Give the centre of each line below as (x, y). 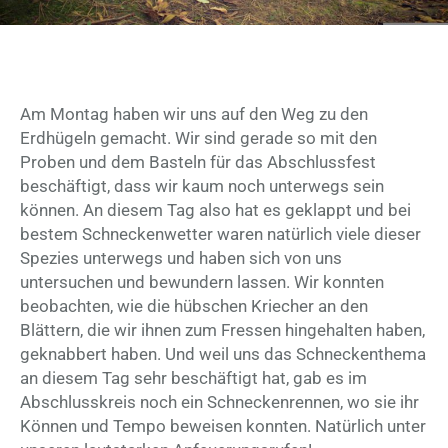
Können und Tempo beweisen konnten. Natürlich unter (223, 426)
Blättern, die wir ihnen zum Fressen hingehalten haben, (222, 330)
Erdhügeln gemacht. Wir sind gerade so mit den (198, 138)
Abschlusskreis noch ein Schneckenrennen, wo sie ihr (219, 402)
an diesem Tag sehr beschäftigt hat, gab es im (193, 378)
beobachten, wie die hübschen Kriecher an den (194, 306)
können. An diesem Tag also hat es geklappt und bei (215, 210)
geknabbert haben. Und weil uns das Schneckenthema (223, 354)
